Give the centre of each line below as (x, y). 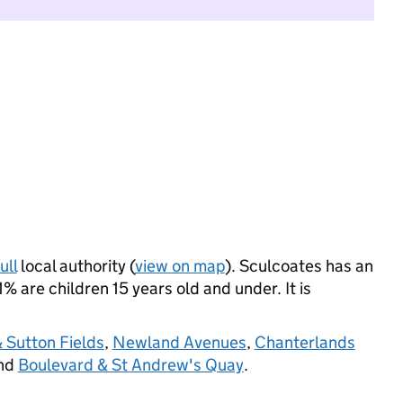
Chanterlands (304, 342)
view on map (179, 266)
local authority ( (76, 266)
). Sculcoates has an (299, 266)
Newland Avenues (179, 342)
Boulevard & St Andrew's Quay (130, 365)
